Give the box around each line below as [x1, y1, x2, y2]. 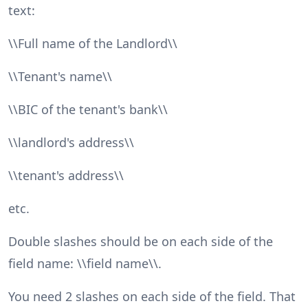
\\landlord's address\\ [8, 133, 134, 151]
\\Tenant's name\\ [8, 67, 112, 85]
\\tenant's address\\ [8, 166, 124, 184]
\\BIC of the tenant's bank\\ [8, 100, 168, 118]
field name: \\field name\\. [8, 254, 162, 272]
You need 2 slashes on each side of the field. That [8, 287, 296, 305]
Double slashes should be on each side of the [8, 232, 273, 250]
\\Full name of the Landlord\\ [8, 34, 177, 52]
